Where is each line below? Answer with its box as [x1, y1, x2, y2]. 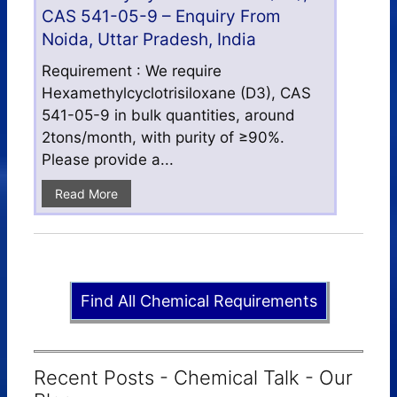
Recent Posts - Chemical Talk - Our [34, 365, 353, 389]
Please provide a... [42, 150, 174, 168]
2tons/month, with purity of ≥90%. [42, 128, 284, 146]
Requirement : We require [42, 61, 222, 80]
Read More [55, 185, 118, 201]
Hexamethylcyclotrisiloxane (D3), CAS [42, 83, 311, 102]
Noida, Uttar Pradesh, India [42, 28, 256, 50]
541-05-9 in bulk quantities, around [42, 105, 295, 124]
